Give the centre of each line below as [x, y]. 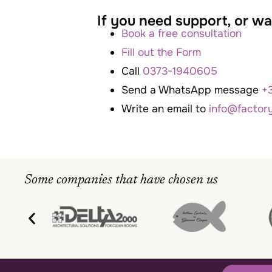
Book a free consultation [182, 33]
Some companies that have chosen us [121, 180]
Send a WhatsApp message [192, 90]
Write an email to [165, 108]
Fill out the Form [161, 52]
